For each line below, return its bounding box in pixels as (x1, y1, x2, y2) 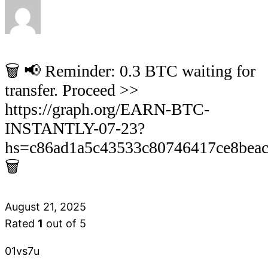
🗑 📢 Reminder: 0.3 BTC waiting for (5, 61, 255, 80)
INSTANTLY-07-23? (5, 118, 145, 138)
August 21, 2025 (5, 200, 86, 213)
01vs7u (5, 244, 39, 257)
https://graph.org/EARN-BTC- (5, 99, 209, 118)
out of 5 (43, 217, 86, 230)
